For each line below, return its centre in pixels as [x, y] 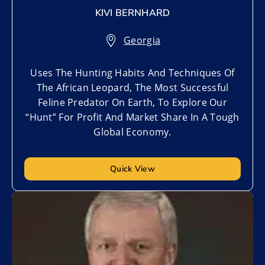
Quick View [132, 169]
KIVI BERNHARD [132, 13]
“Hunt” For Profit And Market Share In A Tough [132, 117]
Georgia [142, 40]
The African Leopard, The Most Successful [132, 87]
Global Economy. [132, 132]
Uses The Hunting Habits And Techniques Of [132, 72]
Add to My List [55, 202]
